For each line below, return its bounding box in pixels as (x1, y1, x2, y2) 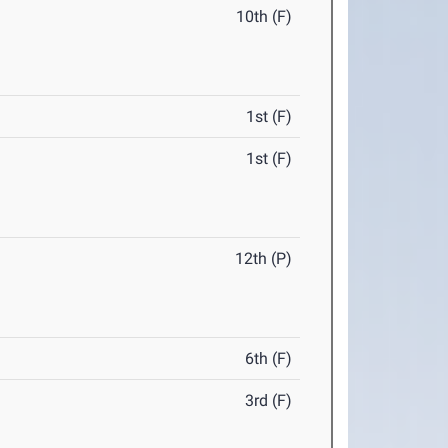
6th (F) (245, 349, 293, 369)
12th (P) (235, 249, 293, 269)
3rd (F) (245, 391, 293, 411)
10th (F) (236, 7, 293, 27)
